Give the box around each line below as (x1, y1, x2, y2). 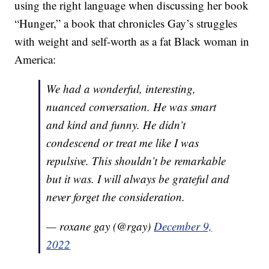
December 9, (154, 219, 213, 234)
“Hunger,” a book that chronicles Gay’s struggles (14, 16, 238, 31)
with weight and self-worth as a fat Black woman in (14, 34, 250, 49)
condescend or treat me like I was (46, 135, 199, 151)
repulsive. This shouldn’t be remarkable (46, 153, 226, 169)
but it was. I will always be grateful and (46, 171, 230, 187)
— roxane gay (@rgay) (46, 219, 154, 234)
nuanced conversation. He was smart (46, 99, 217, 115)
